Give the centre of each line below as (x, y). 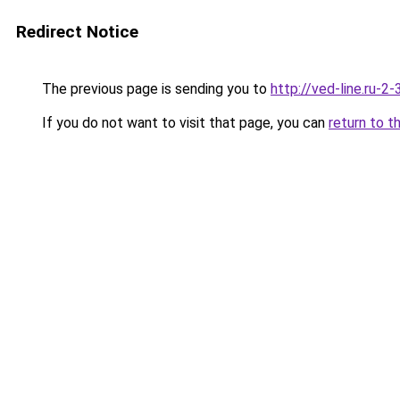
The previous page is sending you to (154, 89)
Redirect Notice (77, 32)
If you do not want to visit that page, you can (183, 123)
